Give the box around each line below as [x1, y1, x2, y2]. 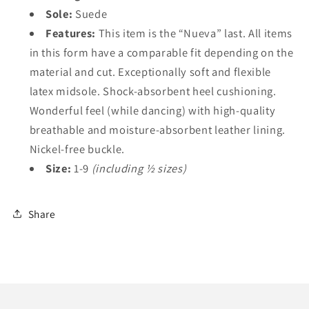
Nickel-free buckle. [29, 141, 126, 157]
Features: [46, 25, 99, 41]
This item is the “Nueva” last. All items [98, 25, 293, 41]
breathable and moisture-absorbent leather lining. [29, 121, 286, 137]
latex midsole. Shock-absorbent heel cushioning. [29, 83, 277, 99]
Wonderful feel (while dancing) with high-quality [29, 102, 276, 118]
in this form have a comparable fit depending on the [29, 44, 294, 60]
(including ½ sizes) [91, 160, 187, 176]
